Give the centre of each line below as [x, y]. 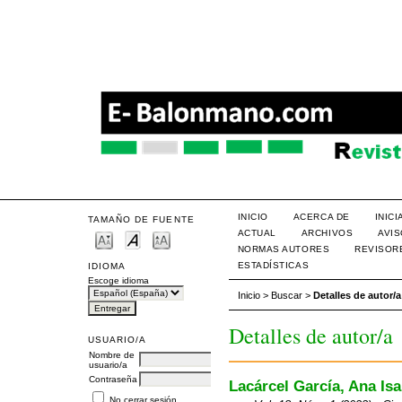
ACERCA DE [321, 217]
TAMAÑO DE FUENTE [141, 219]
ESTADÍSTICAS [273, 265]
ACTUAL [257, 233]
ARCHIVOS [327, 233]
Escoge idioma [118, 280]
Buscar [286, 296]
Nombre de [112, 354]
